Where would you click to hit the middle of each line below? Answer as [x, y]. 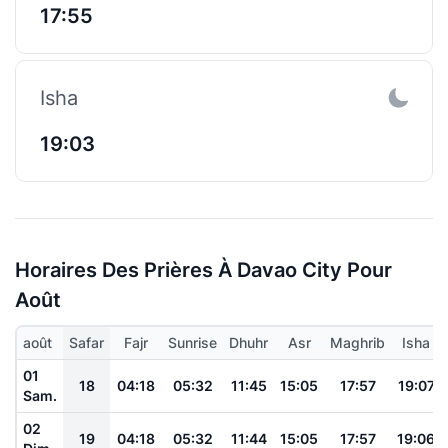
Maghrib [357, 342]
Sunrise [192, 342]
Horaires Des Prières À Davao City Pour [203, 269]
